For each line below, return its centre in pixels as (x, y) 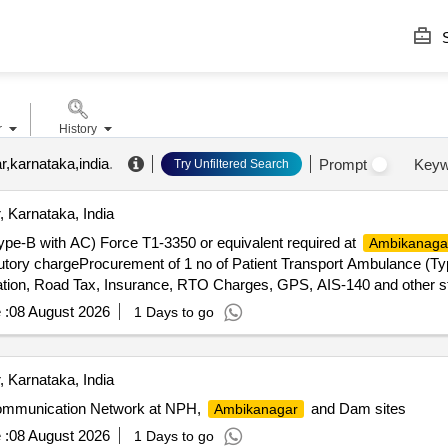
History (77, 129)
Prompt (342, 164)
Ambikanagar (255, 409)
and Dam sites (356, 408)
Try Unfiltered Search (231, 164)
